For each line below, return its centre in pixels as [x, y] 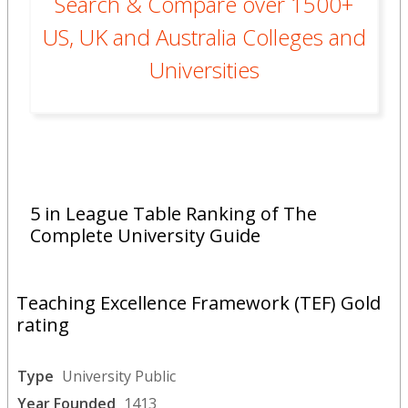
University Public [119, 376]
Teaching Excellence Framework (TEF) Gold [199, 302]
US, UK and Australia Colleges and [204, 36]
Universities [204, 69]
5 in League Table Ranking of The [173, 213]
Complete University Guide [145, 235]
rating [43, 324]
